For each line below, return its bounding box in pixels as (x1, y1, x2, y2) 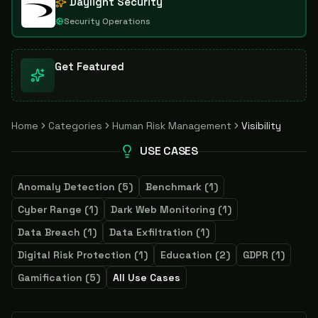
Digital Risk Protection (18, 248, 131, 261)
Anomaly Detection (18, 180, 115, 193)
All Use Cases (113, 271, 180, 284)
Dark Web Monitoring (111, 203, 215, 216)
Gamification (18, 271, 82, 284)
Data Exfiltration (109, 226, 193, 238)
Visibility (241, 119, 281, 132)
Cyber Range (18, 203, 82, 216)
